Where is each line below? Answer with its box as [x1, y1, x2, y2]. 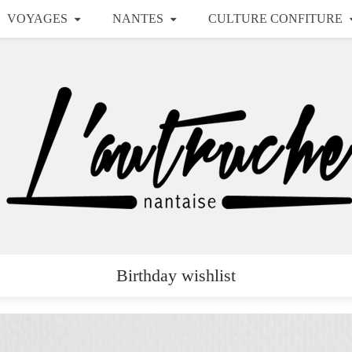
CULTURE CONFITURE [207, 12, 343, 25]
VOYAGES [6, 12, 68, 25]
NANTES [112, 12, 163, 25]
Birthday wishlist [116, 266, 236, 285]
